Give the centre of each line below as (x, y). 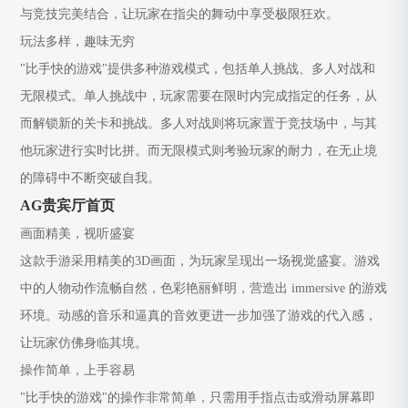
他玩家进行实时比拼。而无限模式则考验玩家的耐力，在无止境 (199, 151)
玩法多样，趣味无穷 (78, 41)
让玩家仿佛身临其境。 (84, 343)
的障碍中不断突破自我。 (91, 178)
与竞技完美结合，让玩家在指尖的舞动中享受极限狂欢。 (180, 14)
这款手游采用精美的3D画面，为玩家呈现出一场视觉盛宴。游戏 (200, 261)
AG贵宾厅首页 (68, 205)
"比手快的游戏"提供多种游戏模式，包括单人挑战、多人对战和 (198, 69)
